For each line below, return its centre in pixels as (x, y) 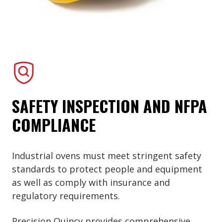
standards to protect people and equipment (107, 169)
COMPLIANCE (54, 125)
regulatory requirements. (66, 196)
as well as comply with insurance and (91, 183)
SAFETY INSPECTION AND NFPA (110, 106)
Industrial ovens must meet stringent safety (107, 156)
